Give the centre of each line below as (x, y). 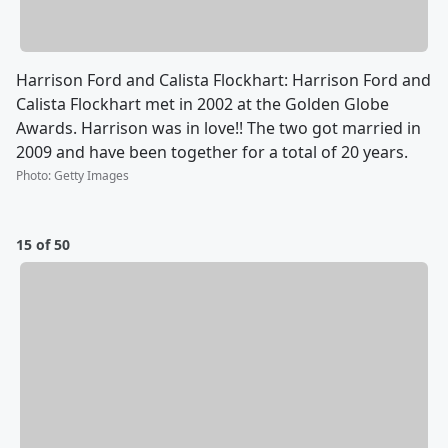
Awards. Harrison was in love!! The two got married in (218, 127)
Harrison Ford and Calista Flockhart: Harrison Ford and (223, 79)
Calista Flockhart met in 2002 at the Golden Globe (202, 103)
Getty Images (91, 175)
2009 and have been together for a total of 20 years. (212, 151)
